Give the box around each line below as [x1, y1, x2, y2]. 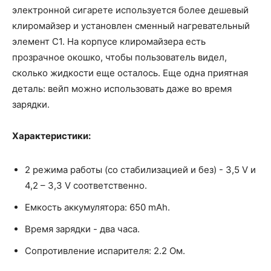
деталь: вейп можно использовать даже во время [12, 83, 232, 95]
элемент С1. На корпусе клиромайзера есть [12, 36, 206, 48]
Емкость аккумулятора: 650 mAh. [25, 201, 170, 214]
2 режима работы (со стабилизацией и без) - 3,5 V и [25, 164, 256, 176]
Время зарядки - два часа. [25, 223, 140, 235]
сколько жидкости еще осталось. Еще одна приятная [12, 67, 248, 79]
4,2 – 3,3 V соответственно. [25, 180, 147, 192]
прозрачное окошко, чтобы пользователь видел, [12, 51, 227, 64]
